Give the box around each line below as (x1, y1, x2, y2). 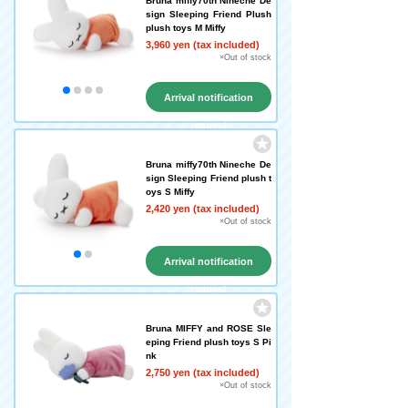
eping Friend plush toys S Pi (146, 337, 271, 347)
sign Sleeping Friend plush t (146, 173, 271, 183)
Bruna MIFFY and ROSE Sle (146, 323, 271, 333)
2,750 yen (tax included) (146, 367, 260, 378)
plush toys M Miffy (146, 23, 226, 33)
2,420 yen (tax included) (146, 203, 260, 214)
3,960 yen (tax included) (146, 39, 260, 50)
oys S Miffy (146, 187, 195, 197)
